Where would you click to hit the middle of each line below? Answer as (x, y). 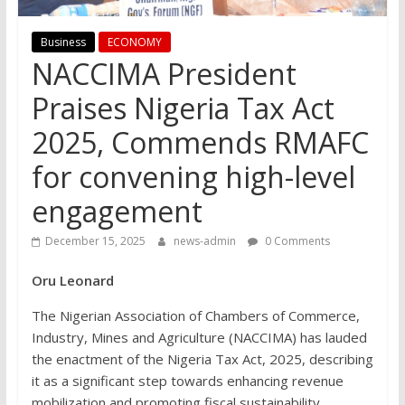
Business (63, 42)
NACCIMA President (164, 74)
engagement (117, 212)
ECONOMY (134, 42)
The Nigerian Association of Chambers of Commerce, (195, 316)
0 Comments (296, 241)
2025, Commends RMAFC (200, 143)
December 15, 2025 (95, 241)
